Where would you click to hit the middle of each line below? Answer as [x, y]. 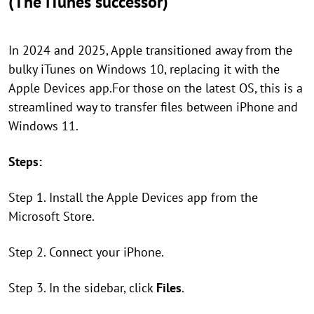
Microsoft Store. [52, 217]
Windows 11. [43, 126]
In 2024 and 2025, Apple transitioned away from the [150, 50]
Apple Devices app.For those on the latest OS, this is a [156, 88]
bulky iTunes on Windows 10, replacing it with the [144, 69]
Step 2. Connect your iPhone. [86, 252]
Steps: [25, 162]
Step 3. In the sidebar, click [82, 288]
